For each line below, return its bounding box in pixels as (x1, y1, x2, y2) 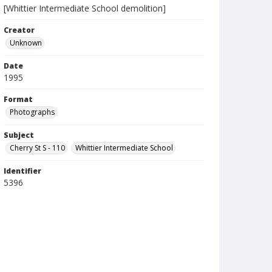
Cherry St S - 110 (10, 143, 65, 153)
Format (4, 94, 33, 104)
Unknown (10, 38, 42, 48)
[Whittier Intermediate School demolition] (4, 2, 166, 14)
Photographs (10, 107, 55, 117)
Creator (4, 25, 35, 35)
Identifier (4, 166, 41, 176)
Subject (4, 130, 34, 140)
